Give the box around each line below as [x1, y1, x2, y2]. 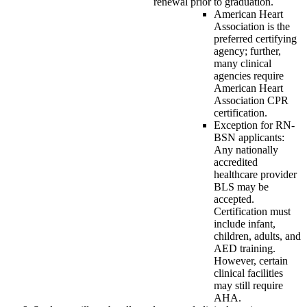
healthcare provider [214, 168, 297, 180]
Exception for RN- [214, 119, 295, 131]
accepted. [214, 193, 254, 205]
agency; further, [214, 45, 281, 57]
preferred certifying [214, 32, 297, 45]
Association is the [214, 20, 290, 32]
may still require [214, 279, 283, 291]
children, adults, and [214, 230, 301, 242]
